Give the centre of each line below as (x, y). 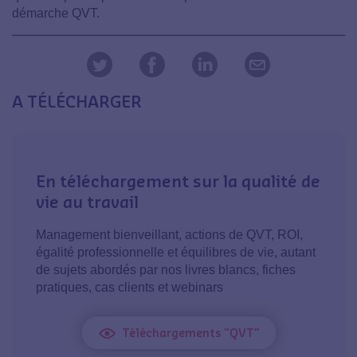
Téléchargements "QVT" (190, 333)
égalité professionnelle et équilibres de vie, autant (176, 253)
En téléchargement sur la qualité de (178, 181)
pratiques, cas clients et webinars (129, 288)
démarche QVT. (56, 14)
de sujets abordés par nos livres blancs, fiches (166, 270)
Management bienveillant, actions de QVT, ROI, (169, 235)
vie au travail (87, 202)
